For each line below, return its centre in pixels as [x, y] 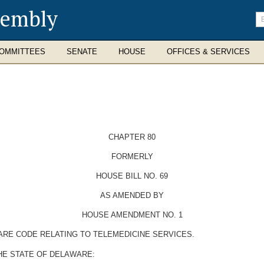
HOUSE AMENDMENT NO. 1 [132, 215]
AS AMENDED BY [132, 195]
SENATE [82, 52]
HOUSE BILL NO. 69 [132, 176]
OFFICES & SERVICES [208, 52]
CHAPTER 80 [132, 137]
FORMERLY [132, 156]
